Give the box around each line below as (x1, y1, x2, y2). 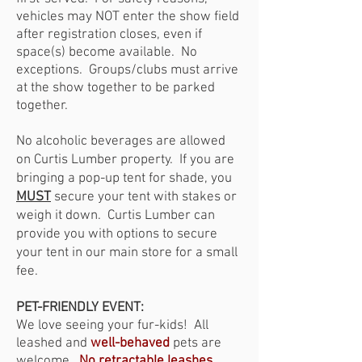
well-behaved (90, 335, 170, 351)
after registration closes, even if (16, 27, 202, 43)
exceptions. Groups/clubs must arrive (16, 62, 238, 78)
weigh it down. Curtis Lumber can (16, 208, 215, 224)
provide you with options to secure (16, 226, 217, 242)
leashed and (16, 335, 87, 351)
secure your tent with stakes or (51, 189, 237, 205)
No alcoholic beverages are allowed (16, 133, 225, 149)
